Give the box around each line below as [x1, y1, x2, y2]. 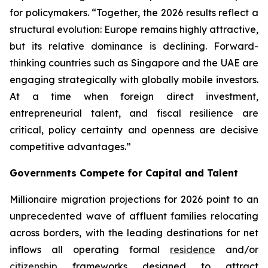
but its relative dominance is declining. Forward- [10, 40, 258, 52]
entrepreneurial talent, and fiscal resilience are [10, 107, 258, 119]
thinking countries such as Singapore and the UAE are [10, 57, 258, 69]
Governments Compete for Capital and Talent [10, 167, 238, 179]
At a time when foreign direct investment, [10, 90, 258, 102]
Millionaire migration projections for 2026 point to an [10, 193, 258, 205]
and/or [215, 243, 258, 255]
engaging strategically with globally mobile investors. [10, 74, 258, 86]
